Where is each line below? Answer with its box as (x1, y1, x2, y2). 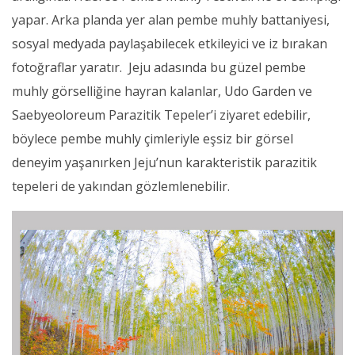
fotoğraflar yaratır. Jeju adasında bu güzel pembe (12, 59, 306, 77)
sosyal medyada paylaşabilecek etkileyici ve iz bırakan (12, 35, 327, 53)
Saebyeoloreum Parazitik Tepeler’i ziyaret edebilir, (12, 106, 311, 124)
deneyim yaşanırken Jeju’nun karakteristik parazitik (12, 154, 317, 172)
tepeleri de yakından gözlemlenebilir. (12, 177, 230, 196)
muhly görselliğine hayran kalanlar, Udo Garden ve (12, 82, 312, 101)
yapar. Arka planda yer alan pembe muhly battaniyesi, (12, 11, 330, 29)
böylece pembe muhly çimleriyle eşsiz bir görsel (12, 130, 293, 148)
